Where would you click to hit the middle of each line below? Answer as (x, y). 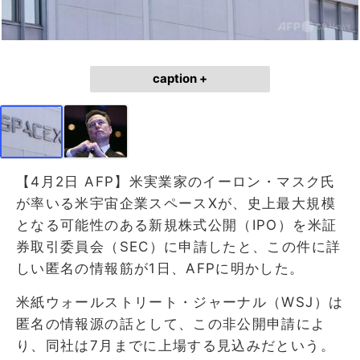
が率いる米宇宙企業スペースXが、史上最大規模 (176, 203)
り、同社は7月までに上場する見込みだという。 (176, 345)
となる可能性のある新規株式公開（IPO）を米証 (177, 225)
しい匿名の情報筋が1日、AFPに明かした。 (160, 268)
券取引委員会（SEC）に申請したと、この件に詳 (179, 246)
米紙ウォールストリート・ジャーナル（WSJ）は (180, 302)
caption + (180, 78)
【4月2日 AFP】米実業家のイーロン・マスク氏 (176, 181)
